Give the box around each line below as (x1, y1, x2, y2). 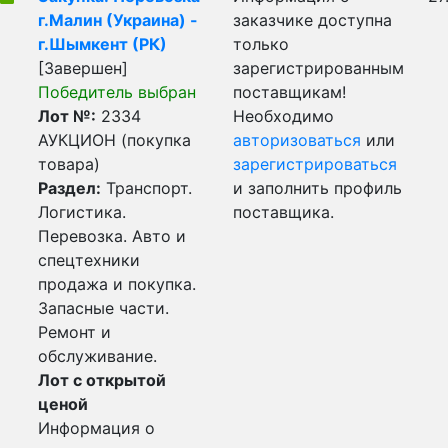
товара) (38, 154, 100, 174)
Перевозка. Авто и (38, 226, 186, 246)
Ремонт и (38, 322, 111, 342)
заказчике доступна (233, 10, 392, 30)
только (233, 34, 289, 54)
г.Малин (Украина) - (38, 10, 198, 30)
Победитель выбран (38, 82, 196, 102)
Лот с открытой (38, 370, 166, 390)
